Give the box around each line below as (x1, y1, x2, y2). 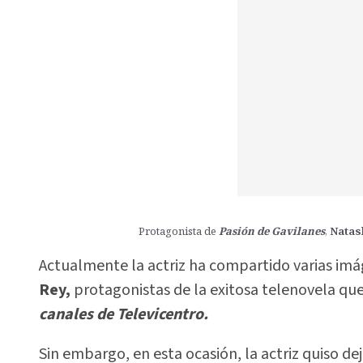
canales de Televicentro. (39, 303, 208, 327)
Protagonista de (139, 223, 220, 238)
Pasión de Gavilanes (219, 223, 326, 238)
